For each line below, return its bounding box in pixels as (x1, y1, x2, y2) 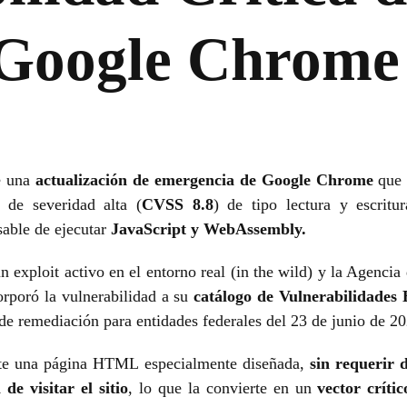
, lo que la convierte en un (128, 379, 318, 398)
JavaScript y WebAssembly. (106, 220, 306, 239)
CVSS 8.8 (141, 195, 213, 214)
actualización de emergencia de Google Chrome (35, 171, 373, 190)
